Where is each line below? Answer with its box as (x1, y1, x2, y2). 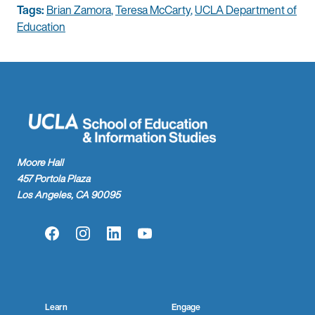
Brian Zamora (46, 1, 111, 19)
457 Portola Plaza (17, 170, 90, 186)
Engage (172, 300, 200, 313)
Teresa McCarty (115, 1, 191, 19)
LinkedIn (112, 232, 153, 250)
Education (17, 18, 65, 36)
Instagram (82, 232, 129, 250)
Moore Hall (17, 154, 63, 169)
